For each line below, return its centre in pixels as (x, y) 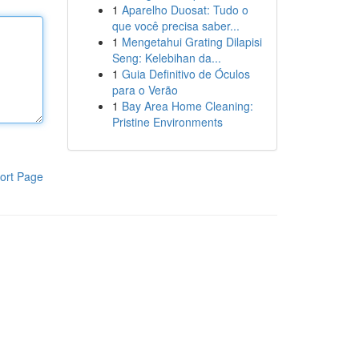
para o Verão (145, 90)
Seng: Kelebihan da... (166, 58)
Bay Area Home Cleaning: (187, 106)
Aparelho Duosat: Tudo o (185, 10)
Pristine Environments (167, 122)
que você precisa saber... (175, 26)
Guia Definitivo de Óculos (186, 74)
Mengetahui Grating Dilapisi (192, 42)
